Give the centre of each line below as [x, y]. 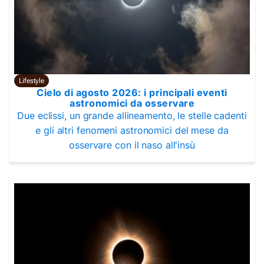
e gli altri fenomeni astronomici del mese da [132, 130]
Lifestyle [32, 81]
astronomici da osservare [132, 103]
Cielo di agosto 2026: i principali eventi [132, 93]
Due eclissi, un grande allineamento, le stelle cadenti [132, 115]
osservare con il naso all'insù [132, 145]
